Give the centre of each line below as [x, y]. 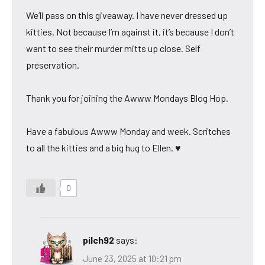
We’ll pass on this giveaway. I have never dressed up [127, 15]
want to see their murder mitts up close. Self [113, 48]
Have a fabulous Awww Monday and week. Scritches [128, 131]
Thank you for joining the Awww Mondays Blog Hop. [127, 98]
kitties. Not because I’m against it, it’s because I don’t [130, 31]
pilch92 [98, 240]
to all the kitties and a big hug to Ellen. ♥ [104, 147]
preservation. [53, 64]
